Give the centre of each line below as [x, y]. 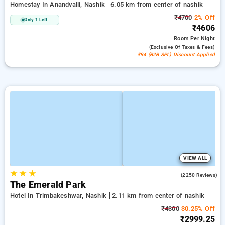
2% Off [203, 17]
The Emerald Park [48, 185]
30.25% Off [197, 209]
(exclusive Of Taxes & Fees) [182, 47]
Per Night [203, 38]
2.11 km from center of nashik [158, 196]
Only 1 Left [36, 20]
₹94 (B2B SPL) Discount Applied [176, 54]
